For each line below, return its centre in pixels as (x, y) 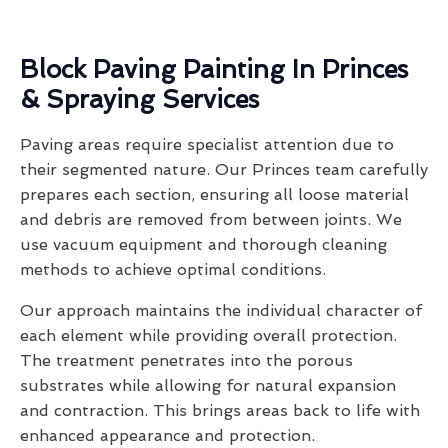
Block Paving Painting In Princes (214, 70)
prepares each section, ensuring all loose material (214, 195)
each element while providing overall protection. (208, 336)
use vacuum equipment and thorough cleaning (203, 245)
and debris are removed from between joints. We (211, 220)
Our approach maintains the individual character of (221, 311)
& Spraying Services (139, 100)
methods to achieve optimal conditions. (173, 270)
